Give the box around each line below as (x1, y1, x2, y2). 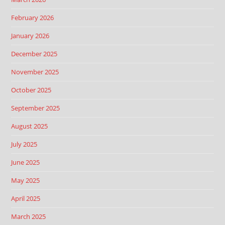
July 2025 (11, 140, 38, 149)
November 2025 (11, 67, 59, 76)
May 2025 (11, 176, 40, 185)
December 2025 (11, 49, 58, 58)
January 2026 (11, 31, 50, 40)
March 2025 (11, 212, 46, 221)
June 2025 (11, 158, 40, 167)
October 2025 (11, 85, 52, 94)
